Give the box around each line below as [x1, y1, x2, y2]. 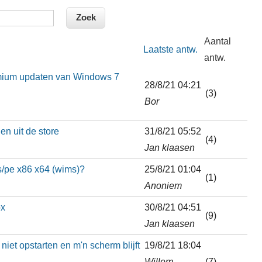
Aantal [204, 36, 231, 46]
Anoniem [144, 180, 182, 191]
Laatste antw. [143, 44, 198, 54]
